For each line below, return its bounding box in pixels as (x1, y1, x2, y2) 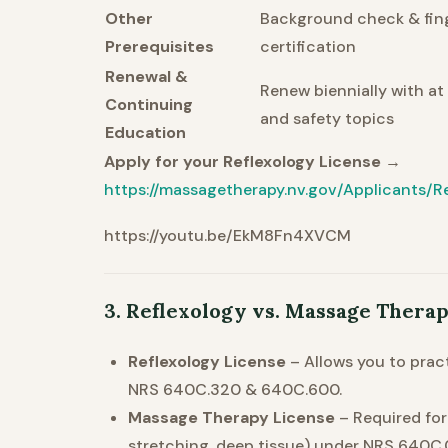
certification (260, 36, 356, 58)
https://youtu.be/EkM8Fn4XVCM (104, 225, 351, 247)
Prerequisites (105, 36, 214, 58)
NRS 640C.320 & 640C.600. (128, 379, 342, 401)
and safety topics (260, 108, 394, 130)
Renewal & (105, 66, 188, 88)
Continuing (105, 94, 193, 116)
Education (105, 122, 186, 144)
